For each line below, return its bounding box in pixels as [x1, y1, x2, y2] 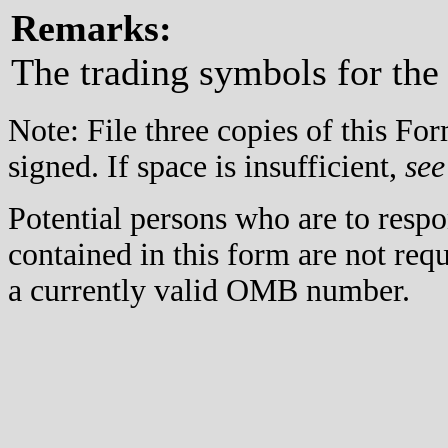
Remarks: [11, 7, 172, 50]
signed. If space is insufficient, [8, 149, 405, 185]
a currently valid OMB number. [8, 273, 410, 309]
